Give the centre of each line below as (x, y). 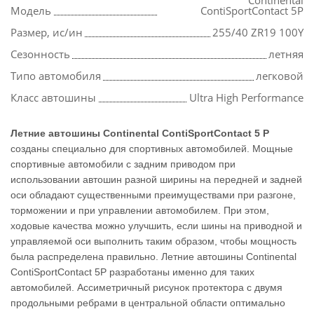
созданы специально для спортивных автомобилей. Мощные (152, 149)
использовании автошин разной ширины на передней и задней (156, 180)
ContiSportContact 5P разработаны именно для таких (132, 272)
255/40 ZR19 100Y (258, 33)
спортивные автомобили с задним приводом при (123, 164)
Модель (31, 11)
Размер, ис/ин (47, 33)
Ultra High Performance (246, 98)
